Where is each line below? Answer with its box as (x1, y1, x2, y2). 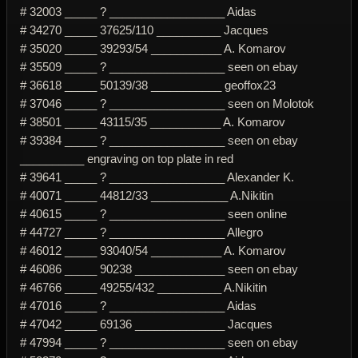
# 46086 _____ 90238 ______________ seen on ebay (20, 261, 298, 276)
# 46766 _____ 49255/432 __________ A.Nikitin (20, 280, 267, 294)
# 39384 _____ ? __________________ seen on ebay (20, 133, 298, 147)
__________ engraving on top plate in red (20, 151, 233, 165)
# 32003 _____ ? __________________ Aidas (20, 4, 257, 18)
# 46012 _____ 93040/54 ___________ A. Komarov (20, 243, 286, 257)
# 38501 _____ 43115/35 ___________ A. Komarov (20, 114, 285, 129)
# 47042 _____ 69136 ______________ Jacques (20, 316, 272, 331)
